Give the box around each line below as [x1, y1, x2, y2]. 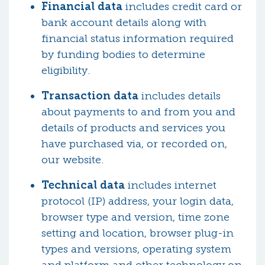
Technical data [41, 179, 125, 192]
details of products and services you [41, 121, 225, 134]
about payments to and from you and [41, 105, 235, 118]
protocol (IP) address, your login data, [41, 195, 234, 208]
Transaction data [41, 89, 138, 102]
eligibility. [41, 64, 91, 77]
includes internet [125, 179, 216, 192]
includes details [138, 89, 221, 102]
